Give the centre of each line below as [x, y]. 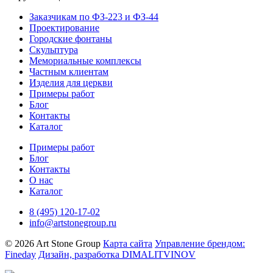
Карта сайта [128, 243]
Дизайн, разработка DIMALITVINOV [117, 254]
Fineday [20, 254]
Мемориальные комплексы [85, 60]
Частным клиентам [69, 71]
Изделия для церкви [71, 82]
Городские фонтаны [71, 38]
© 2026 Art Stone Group [53, 243]
